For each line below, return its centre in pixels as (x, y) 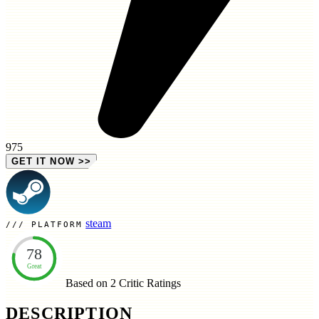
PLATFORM (57, 224)
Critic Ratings (150, 283)
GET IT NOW (43, 161)
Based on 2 (91, 283)
